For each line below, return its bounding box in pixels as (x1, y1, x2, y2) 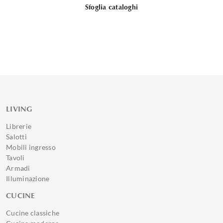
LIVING (6, 105, 33, 113)
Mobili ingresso (6, 143, 56, 151)
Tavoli (6, 153, 25, 162)
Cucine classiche (6, 209, 59, 217)
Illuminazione (6, 174, 50, 183)
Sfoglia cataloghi (85, 3, 138, 11)
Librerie (6, 122, 31, 130)
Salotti (6, 132, 27, 141)
